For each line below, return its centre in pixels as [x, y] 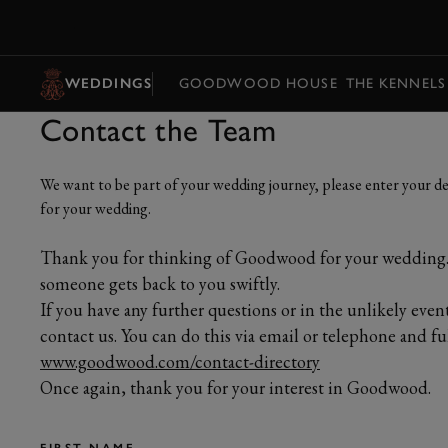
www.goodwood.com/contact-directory [180, 361]
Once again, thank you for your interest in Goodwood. [235, 387]
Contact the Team [158, 130]
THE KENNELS [395, 83]
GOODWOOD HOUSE [258, 83]
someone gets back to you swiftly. [160, 283]
